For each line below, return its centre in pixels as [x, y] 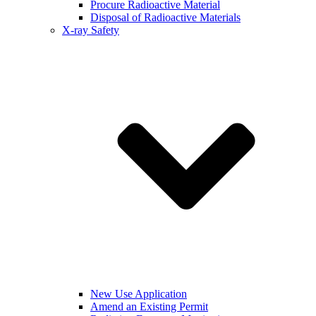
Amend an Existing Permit [149, 306]
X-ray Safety [91, 30]
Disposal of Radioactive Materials [165, 17]
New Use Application [139, 293]
